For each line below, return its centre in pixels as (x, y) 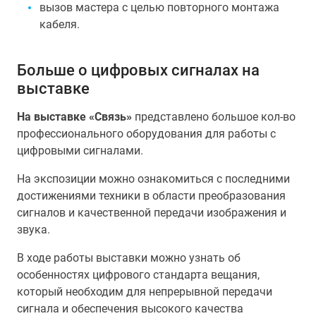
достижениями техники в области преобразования (151, 196)
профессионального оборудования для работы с (146, 134)
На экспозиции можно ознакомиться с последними (153, 179)
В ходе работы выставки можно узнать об (129, 258)
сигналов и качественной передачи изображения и (152, 213)
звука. (34, 230)
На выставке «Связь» (74, 117)
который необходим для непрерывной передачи (145, 292)
